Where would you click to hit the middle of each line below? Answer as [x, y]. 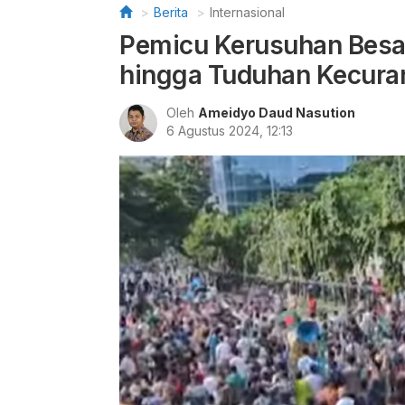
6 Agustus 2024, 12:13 [230, 131]
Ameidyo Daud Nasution [277, 113]
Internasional [247, 12]
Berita [171, 12]
